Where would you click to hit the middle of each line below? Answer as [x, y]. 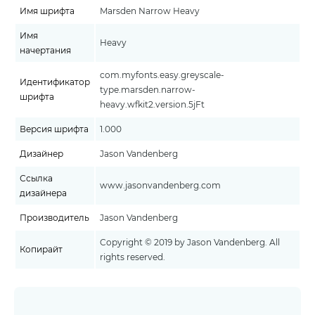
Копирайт [41, 249]
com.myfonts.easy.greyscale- [162, 75]
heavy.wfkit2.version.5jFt [152, 104]
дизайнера [43, 193]
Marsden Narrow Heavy [150, 11]
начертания [45, 50]
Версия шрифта [54, 129]
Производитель [54, 218]
